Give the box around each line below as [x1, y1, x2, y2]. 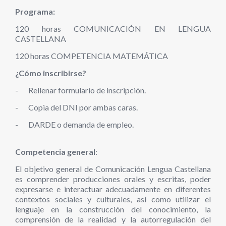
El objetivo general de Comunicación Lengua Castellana [15, 164, 211, 174]
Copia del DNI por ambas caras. [28, 102, 138, 112]
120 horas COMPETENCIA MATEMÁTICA [15, 51, 169, 61]
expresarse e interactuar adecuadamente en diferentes [15, 184, 211, 194]
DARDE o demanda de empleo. [28, 120, 134, 129]
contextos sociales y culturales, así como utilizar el [15, 194, 211, 204]
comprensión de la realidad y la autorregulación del [15, 214, 211, 224]
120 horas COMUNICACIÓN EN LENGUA [15, 24, 211, 33]
